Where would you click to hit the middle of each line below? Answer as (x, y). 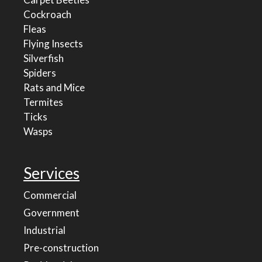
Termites (43, 102)
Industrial (44, 230)
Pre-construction (61, 248)
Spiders (40, 73)
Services (51, 173)
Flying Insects (53, 44)
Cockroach (47, 15)
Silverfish (44, 58)
